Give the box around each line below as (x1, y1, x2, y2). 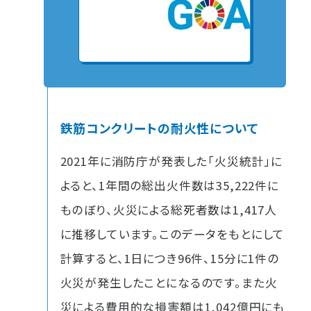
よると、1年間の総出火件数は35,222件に (60, 176, 279, 194)
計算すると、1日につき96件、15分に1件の (60, 249, 279, 267)
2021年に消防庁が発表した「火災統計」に (60, 152, 283, 169)
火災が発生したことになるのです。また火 (60, 274, 278, 291)
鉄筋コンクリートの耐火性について (60, 118, 259, 137)
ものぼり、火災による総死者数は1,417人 (60, 201, 278, 218)
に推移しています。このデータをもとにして (60, 225, 285, 242)
